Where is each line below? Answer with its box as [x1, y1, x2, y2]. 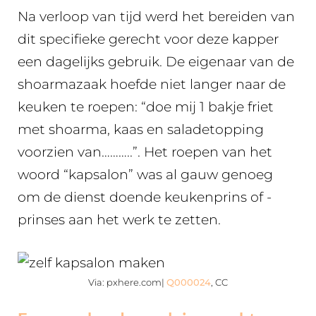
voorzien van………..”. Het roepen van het [18, 144, 272, 160]
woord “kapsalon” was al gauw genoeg [18, 166, 273, 183]
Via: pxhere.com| [88, 276, 166, 288]
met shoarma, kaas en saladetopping [18, 121, 264, 138]
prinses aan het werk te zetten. [18, 212, 235, 228]
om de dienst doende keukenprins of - [18, 189, 272, 205]
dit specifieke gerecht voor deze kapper [18, 31, 279, 47]
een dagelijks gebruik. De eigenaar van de [18, 54, 294, 70]
